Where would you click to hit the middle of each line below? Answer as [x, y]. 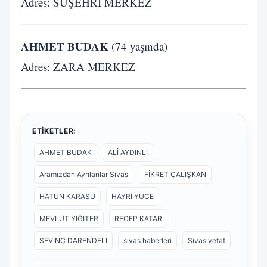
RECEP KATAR [138, 218]
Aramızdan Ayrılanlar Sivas [84, 174]
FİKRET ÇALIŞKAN [175, 174]
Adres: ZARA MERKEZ [78, 66]
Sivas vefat [207, 240]
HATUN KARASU [67, 196]
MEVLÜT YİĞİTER [69, 218]
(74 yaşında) [138, 46]
